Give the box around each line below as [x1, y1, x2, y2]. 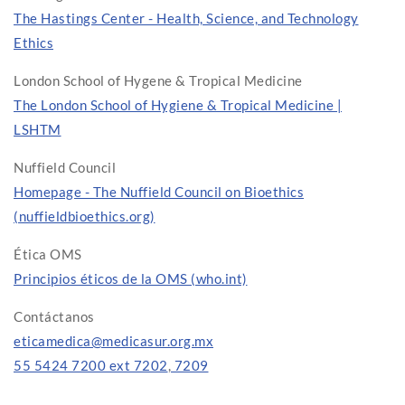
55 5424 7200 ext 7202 [14, 357, 168, 374]
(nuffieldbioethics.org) [14, 208, 155, 225]
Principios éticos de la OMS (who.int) [14, 270, 248, 287]
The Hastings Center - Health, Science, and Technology [14, 10, 359, 27]
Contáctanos [14, 308, 95, 325]
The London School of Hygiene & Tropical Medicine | [14, 97, 342, 114]
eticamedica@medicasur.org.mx [14, 333, 213, 350]
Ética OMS [14, 246, 82, 263]
